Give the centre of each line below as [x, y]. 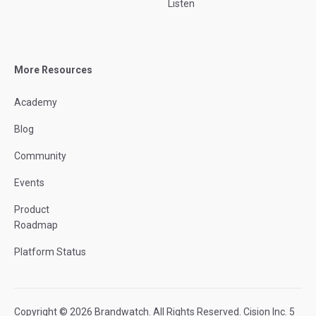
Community [40, 156]
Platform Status [50, 252]
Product [32, 210]
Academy [36, 103]
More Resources [53, 70]
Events [29, 183]
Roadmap [36, 225]
